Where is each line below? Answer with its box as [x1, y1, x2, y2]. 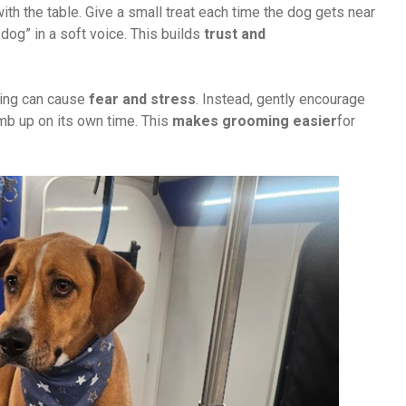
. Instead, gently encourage [196, 91, 365, 108]
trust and [204, 25, 266, 43]
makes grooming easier [172, 112, 337, 130]
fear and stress [89, 91, 196, 108]
